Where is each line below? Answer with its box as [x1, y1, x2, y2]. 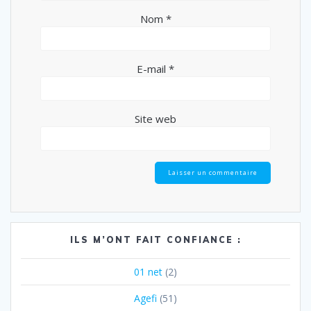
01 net [134, 264, 162, 278]
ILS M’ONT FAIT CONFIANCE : [69, 234, 242, 245]
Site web [135, 112, 176, 126]
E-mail [137, 62, 169, 76]
